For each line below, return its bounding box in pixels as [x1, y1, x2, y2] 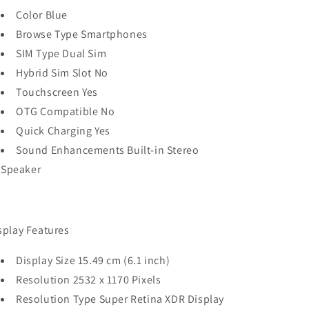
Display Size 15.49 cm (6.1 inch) [16, 253, 170, 268]
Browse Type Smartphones [16, 27, 148, 41]
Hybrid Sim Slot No [16, 66, 108, 80]
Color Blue [16, 8, 68, 22]
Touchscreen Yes [16, 85, 98, 99]
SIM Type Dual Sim [16, 46, 107, 61]
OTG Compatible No [16, 104, 115, 119]
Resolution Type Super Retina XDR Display [16, 292, 224, 306]
